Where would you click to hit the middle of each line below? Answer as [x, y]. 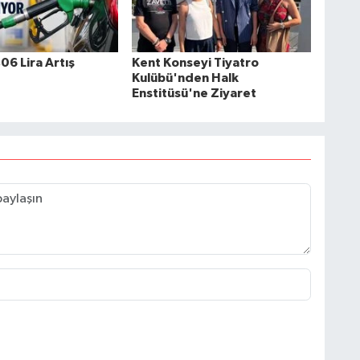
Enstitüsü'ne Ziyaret [194, 94]
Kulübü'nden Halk [185, 78]
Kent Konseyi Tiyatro [195, 63]
